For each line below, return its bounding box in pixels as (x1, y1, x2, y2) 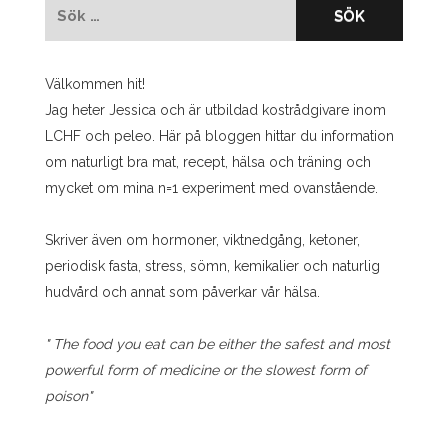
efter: (44, 21, 87, 38)
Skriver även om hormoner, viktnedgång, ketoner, (45, 231, 360, 248)
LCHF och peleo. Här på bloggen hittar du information (45, 127, 394, 144)
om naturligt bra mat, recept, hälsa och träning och (45, 153, 371, 170)
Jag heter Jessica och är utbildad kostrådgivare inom (45, 101, 386, 118)
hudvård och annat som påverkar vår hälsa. (45, 283, 320, 300)
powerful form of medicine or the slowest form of (45, 361, 367, 378)
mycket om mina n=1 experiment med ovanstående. (45, 179, 378, 196)
